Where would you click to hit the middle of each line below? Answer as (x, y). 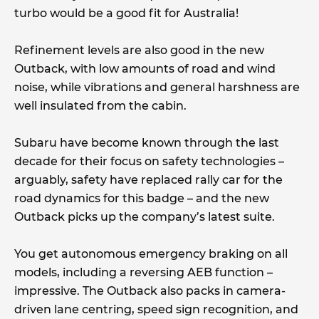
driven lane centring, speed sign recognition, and (156, 310)
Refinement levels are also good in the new (139, 51)
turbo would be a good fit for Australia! (126, 14)
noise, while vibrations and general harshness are (157, 88)
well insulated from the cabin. (100, 106)
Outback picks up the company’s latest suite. (145, 217)
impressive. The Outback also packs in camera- (150, 291)
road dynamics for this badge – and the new (142, 199)
